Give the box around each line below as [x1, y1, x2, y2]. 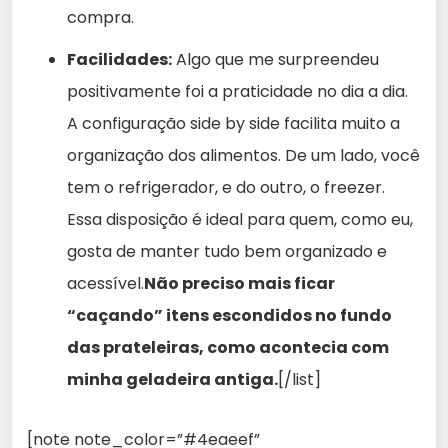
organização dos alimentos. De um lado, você [67, 143, 420, 167]
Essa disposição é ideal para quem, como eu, [67, 207, 413, 231]
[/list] [278, 367, 321, 391]
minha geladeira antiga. [67, 367, 278, 391]
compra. [67, 5, 134, 29]
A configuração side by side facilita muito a [67, 111, 400, 135]
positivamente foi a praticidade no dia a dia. [67, 79, 408, 103]
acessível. [67, 271, 144, 295]
